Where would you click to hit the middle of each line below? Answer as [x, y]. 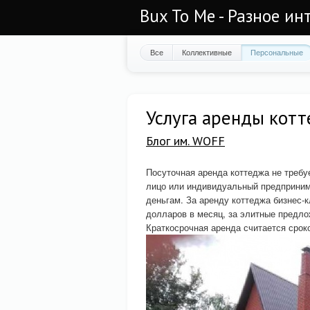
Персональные [277, 52]
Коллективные [207, 52]
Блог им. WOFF [185, 141]
